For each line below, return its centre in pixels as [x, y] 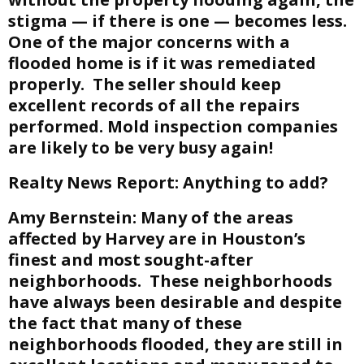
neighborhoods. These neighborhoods [170, 281]
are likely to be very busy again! [141, 147]
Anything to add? [253, 182]
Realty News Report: [93, 182]
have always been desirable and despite [175, 302]
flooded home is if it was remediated [162, 63]
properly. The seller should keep [145, 84]
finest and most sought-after [131, 260]
